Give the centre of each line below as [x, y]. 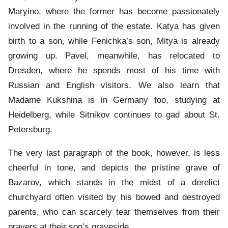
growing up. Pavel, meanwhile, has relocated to [114, 56]
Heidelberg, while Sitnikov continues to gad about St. [114, 115]
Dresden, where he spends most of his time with [114, 71]
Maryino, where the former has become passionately [114, 12]
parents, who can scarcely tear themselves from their [114, 212]
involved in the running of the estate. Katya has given [114, 26]
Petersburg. [30, 130]
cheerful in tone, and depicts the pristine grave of [114, 168]
